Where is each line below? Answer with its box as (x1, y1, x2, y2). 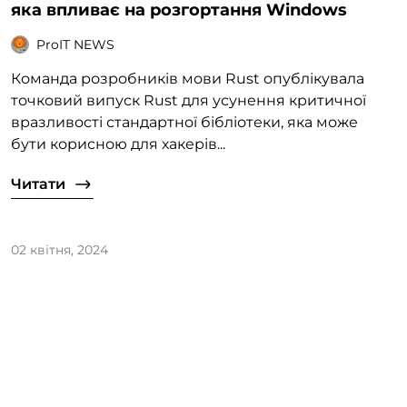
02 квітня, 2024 (11, 242, 108, 259)
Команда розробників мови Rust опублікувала (11, 70, 364, 88)
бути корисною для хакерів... (11, 135, 225, 154)
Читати (11, 175, 65, 194)
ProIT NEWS (36, 35, 114, 53)
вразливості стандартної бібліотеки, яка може (11, 114, 358, 132)
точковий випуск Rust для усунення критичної (11, 92, 366, 110)
